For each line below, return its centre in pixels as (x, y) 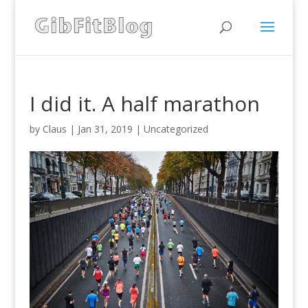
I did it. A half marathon (144, 103)
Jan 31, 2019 (105, 129)
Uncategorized (176, 129)
